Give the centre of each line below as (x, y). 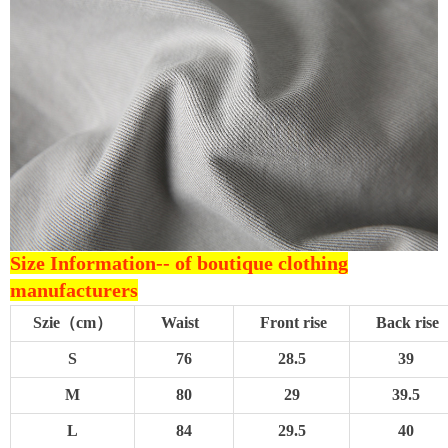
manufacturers (74, 290)
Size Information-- (92, 263)
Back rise (407, 323)
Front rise (291, 323)
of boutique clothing (261, 263)
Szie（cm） (72, 323)
